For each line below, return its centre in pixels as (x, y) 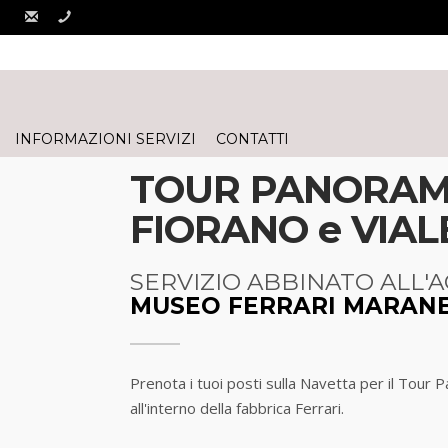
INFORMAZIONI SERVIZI (105, 139)
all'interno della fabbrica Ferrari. (237, 408)
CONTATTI (252, 139)
